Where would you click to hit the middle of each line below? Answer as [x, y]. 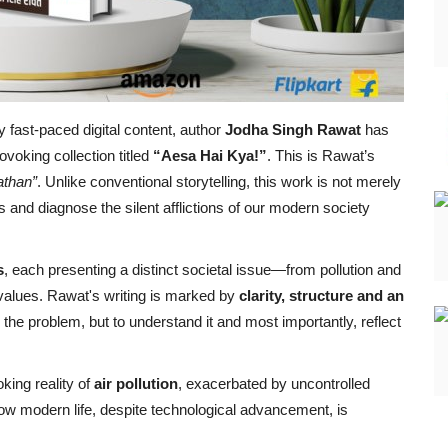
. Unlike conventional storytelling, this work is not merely [219, 181]
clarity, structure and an [321, 295]
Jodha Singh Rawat [293, 129]
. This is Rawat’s [321, 155]
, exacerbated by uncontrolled [274, 383]
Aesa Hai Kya [207, 155]
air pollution [136, 383]
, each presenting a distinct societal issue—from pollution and [202, 269]
